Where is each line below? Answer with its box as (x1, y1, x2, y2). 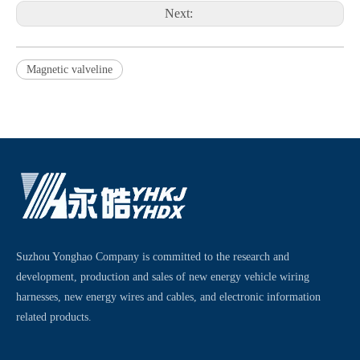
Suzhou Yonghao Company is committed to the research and (16, 251, 289, 263)
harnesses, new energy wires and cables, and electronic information (16, 291, 321, 303)
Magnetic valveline (27, 63, 112, 76)
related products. (16, 311, 92, 323)
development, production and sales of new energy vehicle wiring (16, 271, 309, 283)
